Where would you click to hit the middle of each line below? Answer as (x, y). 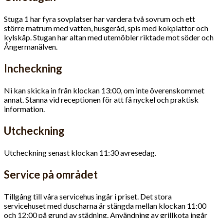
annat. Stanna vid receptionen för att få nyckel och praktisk (101, 100)
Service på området (51, 174)
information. (24, 109)
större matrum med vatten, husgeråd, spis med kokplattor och (106, 28)
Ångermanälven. (31, 46)
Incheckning (33, 68)
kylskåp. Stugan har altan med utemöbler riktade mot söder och (109, 37)
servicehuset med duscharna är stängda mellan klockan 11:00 (105, 206)
